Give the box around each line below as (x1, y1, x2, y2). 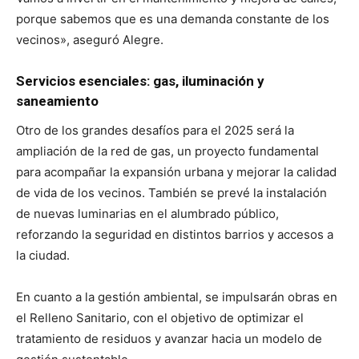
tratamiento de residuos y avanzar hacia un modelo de (16, 330, 322, 346)
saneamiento (16, 92, 99, 109)
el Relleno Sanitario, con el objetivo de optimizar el (16, 309, 304, 325)
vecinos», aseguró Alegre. (16, 31, 163, 47)
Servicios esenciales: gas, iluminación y (16, 72, 264, 89)
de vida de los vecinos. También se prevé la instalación (16, 184, 327, 200)
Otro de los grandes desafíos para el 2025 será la (16, 122, 294, 138)
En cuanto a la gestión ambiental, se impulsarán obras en (16, 288, 337, 305)
